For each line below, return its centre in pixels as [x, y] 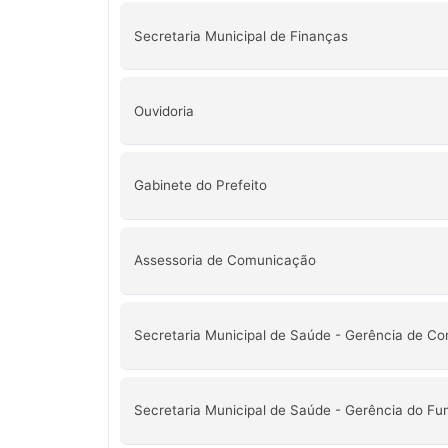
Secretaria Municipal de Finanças [240, 35]
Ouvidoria [163, 110]
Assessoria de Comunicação [224, 260]
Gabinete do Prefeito [200, 185]
